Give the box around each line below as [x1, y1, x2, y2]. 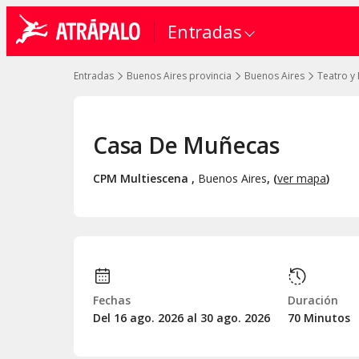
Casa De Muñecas [93, 129, 280, 160]
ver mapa [277, 170, 326, 186]
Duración [287, 292, 338, 308]
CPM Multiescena [93, 170, 192, 186]
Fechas [93, 292, 131, 308]
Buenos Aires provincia [127, 69, 232, 83]
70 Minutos [287, 309, 350, 325]
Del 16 [93, 309, 130, 325]
